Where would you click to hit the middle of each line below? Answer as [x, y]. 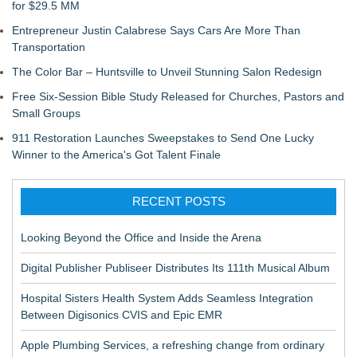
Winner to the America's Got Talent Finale [116, 155]
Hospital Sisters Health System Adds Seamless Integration [167, 298]
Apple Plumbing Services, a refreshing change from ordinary [173, 345]
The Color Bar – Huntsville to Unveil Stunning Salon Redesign [167, 72]
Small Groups [46, 113]
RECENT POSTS [178, 201]
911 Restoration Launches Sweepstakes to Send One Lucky [163, 138]
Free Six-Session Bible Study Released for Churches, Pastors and [178, 96]
